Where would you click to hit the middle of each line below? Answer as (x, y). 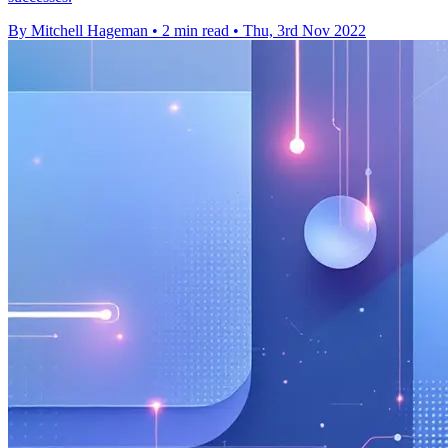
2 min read (195, 31)
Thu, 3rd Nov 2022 (304, 31)
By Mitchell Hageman (78, 31)
